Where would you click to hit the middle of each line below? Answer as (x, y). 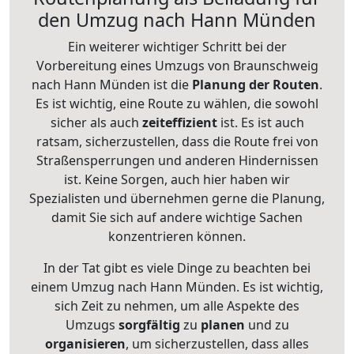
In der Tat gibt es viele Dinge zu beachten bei (177, 268)
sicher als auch (96, 123)
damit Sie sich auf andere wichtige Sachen (177, 218)
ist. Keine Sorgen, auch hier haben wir (177, 180)
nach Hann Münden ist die (110, 85)
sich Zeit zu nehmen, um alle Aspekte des (177, 306)
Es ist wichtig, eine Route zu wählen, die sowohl (177, 104)
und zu (267, 325)
